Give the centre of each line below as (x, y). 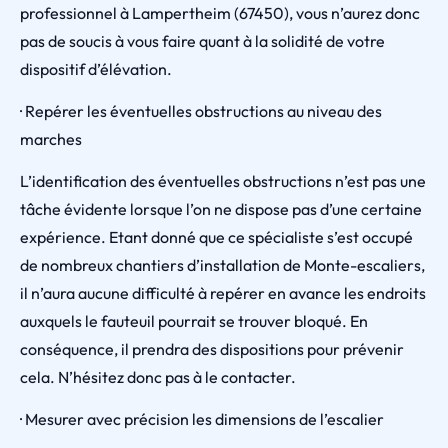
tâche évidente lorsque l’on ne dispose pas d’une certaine (221, 209)
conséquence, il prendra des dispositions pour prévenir (212, 349)
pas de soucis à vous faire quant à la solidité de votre (202, 41)
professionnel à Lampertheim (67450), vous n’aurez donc (220, 13)
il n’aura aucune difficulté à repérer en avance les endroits (223, 293)
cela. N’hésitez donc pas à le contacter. (158, 377)
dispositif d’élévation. (96, 69)
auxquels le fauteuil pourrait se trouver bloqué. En (194, 321)
